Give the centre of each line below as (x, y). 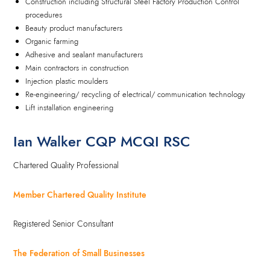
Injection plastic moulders (67, 81)
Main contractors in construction (77, 68)
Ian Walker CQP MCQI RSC (102, 142)
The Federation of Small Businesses (79, 253)
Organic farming (52, 42)
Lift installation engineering (70, 108)
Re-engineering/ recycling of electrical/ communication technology (136, 95)
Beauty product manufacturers (74, 28)
